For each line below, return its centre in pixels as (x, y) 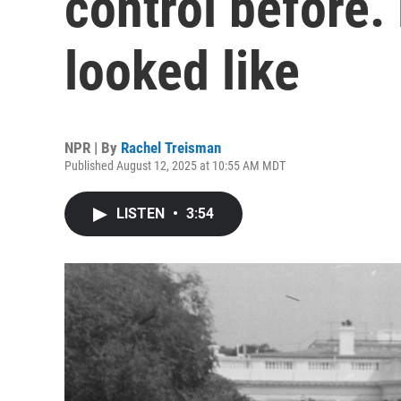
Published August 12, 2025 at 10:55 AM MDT (175, 166)
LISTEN (142, 213)
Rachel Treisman (171, 148)
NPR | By (93, 148)
